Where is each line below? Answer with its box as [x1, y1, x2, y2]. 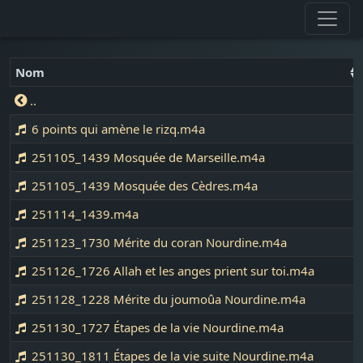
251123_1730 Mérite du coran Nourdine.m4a [28, 234, 288, 250]
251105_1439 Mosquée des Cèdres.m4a [28, 177, 258, 194]
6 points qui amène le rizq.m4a [28, 121, 206, 137]
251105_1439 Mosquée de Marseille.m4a [28, 149, 266, 165]
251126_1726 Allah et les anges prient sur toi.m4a [28, 263, 315, 279]
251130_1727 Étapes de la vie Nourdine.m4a [28, 319, 284, 335]
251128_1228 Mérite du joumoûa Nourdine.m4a [28, 291, 306, 307]
